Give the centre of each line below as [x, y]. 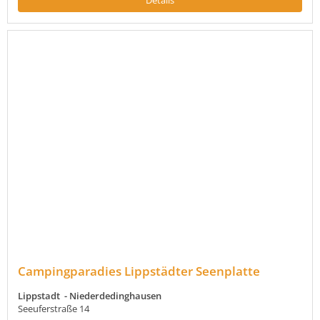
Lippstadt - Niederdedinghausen [90, 296]
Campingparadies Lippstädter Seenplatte [139, 271]
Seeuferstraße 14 [54, 309]
